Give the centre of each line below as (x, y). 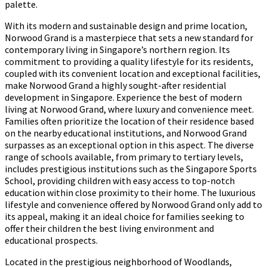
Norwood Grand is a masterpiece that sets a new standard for (129, 37)
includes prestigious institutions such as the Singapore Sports (131, 168)
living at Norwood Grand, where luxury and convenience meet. (129, 109)
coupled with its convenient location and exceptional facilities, (133, 73)
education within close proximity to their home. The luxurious (130, 192)
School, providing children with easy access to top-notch (120, 180)
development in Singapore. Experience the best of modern (123, 97)
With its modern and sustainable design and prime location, (126, 25)
